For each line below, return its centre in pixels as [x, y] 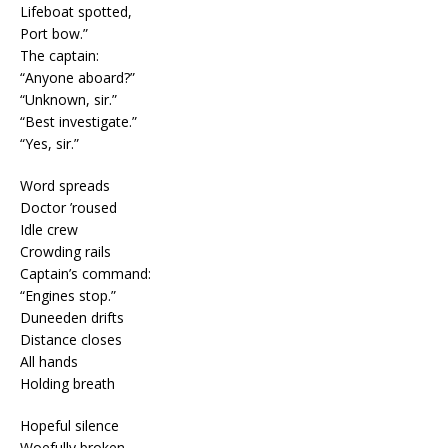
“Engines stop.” [68, 295]
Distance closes [71, 339]
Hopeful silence [69, 425]
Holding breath [67, 383]
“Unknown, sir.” [68, 99]
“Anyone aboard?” [77, 77]
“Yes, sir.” [49, 143]
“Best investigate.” [78, 121]
